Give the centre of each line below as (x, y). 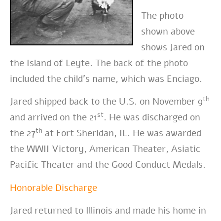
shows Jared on (173, 47)
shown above (168, 31)
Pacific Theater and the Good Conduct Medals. (108, 165)
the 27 (23, 133)
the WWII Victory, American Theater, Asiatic (105, 149)
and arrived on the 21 (54, 118)
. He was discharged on (152, 118)
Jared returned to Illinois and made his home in (108, 211)
